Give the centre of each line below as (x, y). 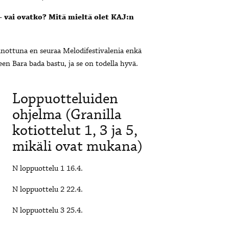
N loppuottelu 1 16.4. (48, 169)
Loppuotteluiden (65, 99)
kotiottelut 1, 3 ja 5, (75, 131)
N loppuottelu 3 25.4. (48, 211)
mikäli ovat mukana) (77, 147)
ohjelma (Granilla (67, 115)
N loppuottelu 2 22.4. (48, 190)
